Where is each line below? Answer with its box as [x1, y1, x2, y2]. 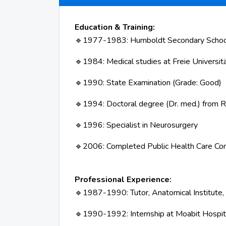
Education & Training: [75, 22, 155, 33]
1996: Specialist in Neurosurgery [83, 120, 198, 131]
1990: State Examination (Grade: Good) [83, 77, 221, 88]
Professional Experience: [75, 174, 172, 185]
